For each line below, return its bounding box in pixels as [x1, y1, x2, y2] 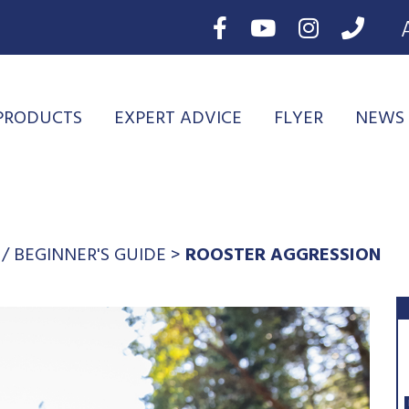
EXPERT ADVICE [114, 103, 242, 137]
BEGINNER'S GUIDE [14, 240, 166, 274]
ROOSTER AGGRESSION [185, 240, 381, 274]
